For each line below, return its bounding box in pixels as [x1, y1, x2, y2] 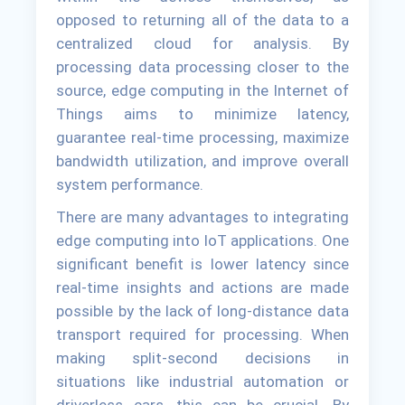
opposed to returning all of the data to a [56, 11, 349, 30]
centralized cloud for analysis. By [56, 34, 349, 53]
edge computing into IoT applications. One [56, 231, 349, 250]
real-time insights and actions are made [56, 278, 349, 297]
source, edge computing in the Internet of [56, 81, 349, 100]
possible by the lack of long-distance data [56, 302, 349, 321]
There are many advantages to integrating [56, 208, 349, 227]
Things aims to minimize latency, [56, 105, 349, 124]
